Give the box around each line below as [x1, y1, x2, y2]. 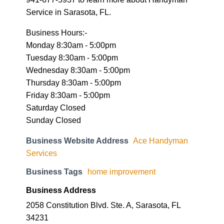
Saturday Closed [26, 64, 85, 73]
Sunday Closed [26, 76, 81, 86]
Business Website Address [26, 97, 128, 106]
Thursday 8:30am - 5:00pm [26, 39, 121, 48]
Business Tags [26, 128, 82, 137]
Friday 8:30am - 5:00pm [26, 51, 110, 61]
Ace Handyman [133, 97, 188, 106]
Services [26, 109, 57, 119]
